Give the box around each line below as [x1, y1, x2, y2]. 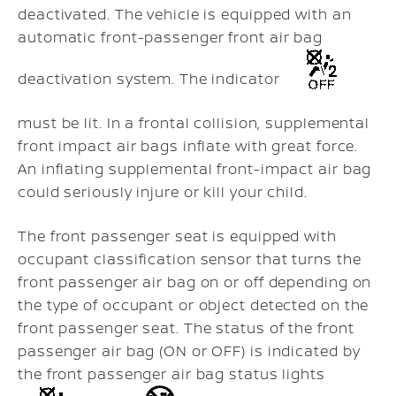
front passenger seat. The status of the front [18, 317, 354, 338]
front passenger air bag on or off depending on [18, 271, 372, 292]
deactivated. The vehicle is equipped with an [18, 4, 352, 24]
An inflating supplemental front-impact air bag [18, 158, 372, 179]
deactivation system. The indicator [18, 68, 285, 88]
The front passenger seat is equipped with [18, 225, 337, 246]
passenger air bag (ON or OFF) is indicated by [18, 340, 361, 361]
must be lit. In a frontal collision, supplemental [18, 112, 370, 133]
